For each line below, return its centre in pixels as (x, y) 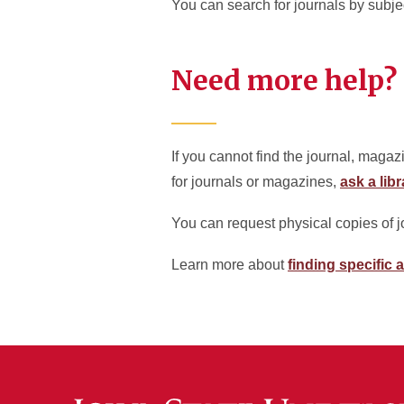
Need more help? (284, 80)
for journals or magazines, (256, 182)
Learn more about (230, 265)
